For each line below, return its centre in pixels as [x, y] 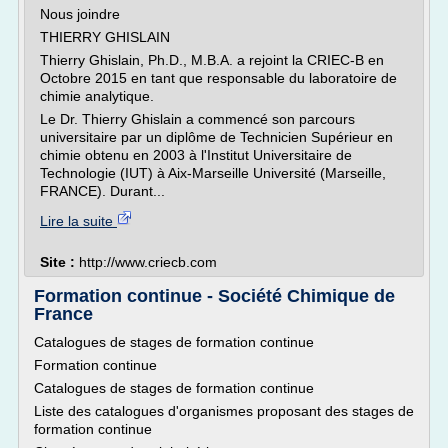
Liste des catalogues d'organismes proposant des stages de [224, 411]
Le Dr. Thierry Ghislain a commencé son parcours [197, 119]
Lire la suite [78, 221]
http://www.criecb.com [148, 262]
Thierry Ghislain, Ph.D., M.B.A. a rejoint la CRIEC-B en [212, 60]
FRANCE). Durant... [102, 191]
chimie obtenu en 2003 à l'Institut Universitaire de [196, 155]
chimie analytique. [97, 96]
